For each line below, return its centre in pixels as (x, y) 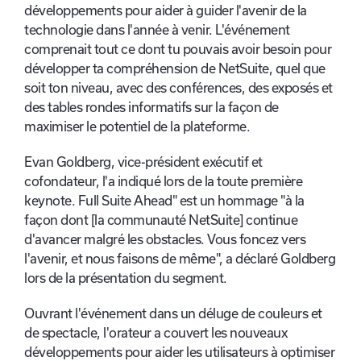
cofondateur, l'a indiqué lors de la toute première (163, 182)
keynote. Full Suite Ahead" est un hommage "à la (164, 201)
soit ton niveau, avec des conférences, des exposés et (178, 88)
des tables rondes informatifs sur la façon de (151, 108)
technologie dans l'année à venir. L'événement (157, 30)
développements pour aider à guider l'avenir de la (166, 11)
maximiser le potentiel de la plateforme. (140, 127)
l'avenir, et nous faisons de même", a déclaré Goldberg (180, 259)
